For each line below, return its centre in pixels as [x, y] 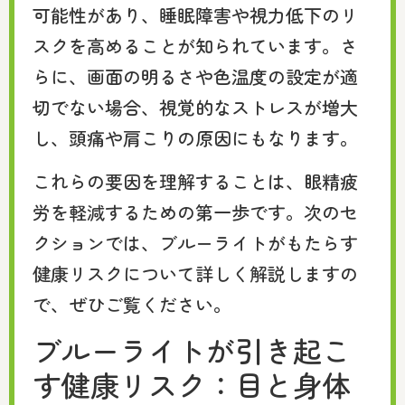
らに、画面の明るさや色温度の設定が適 [195, 76]
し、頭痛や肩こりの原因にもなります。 [195, 137]
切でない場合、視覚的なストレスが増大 [195, 107]
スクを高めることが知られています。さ [195, 45]
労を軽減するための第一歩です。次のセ [195, 212]
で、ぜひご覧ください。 [132, 304]
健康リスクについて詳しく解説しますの [195, 273]
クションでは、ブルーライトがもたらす [195, 242]
